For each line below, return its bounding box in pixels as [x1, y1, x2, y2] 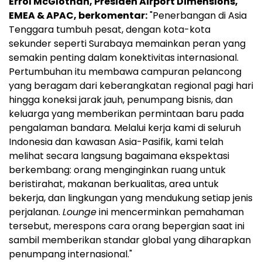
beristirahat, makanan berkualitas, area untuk [9, 177, 219, 191]
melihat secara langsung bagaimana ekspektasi [9, 149, 229, 163]
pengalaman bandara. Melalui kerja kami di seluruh [9, 121, 241, 135]
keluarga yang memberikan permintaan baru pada [9, 107, 244, 121]
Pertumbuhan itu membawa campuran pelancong [9, 65, 242, 79]
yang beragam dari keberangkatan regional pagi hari [9, 79, 253, 93]
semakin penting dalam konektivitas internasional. [9, 51, 239, 65]
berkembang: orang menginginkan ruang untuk [9, 163, 226, 177]
